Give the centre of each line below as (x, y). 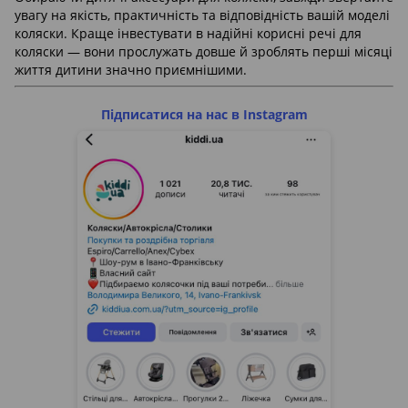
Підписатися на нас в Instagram (204, 115)
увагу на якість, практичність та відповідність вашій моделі (202, 15)
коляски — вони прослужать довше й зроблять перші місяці (204, 52)
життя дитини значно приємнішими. (131, 70)
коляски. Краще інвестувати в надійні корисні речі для (188, 34)
